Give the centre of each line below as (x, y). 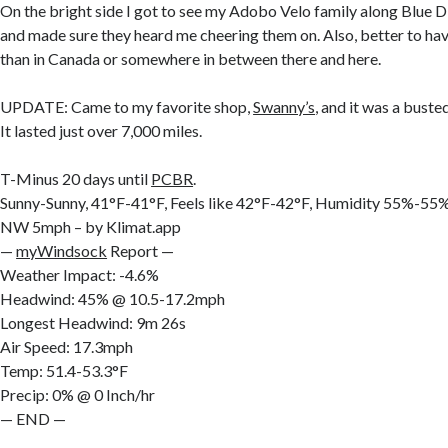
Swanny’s (284, 107)
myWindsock (62, 251)
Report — (141, 251)
